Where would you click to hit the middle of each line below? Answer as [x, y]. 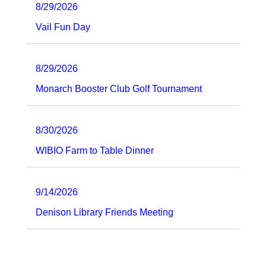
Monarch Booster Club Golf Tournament [119, 88]
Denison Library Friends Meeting [104, 212]
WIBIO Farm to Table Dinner [95, 150]
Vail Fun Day [63, 27]
